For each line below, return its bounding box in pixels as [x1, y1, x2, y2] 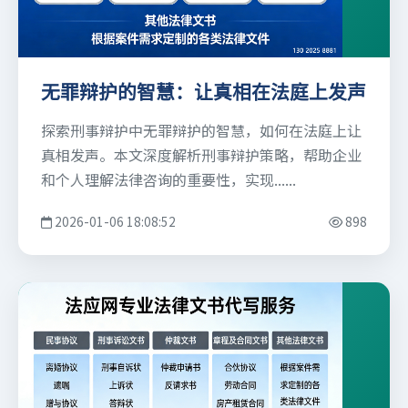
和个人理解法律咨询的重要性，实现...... [41, 168, 296, 191]
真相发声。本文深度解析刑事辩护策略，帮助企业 [41, 144, 362, 167]
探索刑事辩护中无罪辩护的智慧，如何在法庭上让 [41, 119, 362, 142]
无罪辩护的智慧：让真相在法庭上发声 [41, 81, 366, 105]
